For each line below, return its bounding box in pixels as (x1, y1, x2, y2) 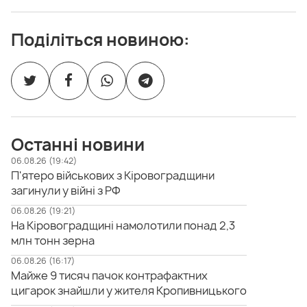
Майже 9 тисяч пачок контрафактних (11, 268, 208, 284)
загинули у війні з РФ (11, 183, 121, 199)
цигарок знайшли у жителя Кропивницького (11, 283, 247, 299)
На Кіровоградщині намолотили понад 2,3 (11, 218, 235, 234)
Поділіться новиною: (11, 28, 190, 52)
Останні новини (11, 133, 145, 157)
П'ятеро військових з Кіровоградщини (11, 168, 214, 184)
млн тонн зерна (11, 233, 95, 249)
